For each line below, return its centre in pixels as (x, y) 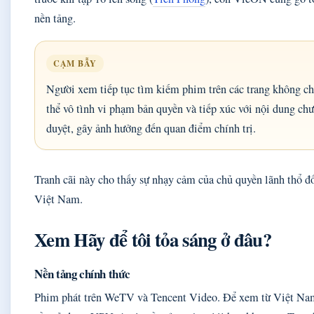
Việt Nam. (59, 199)
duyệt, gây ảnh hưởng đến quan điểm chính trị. (151, 129)
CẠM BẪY (75, 64)
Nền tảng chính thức (82, 274)
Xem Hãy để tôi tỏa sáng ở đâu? (153, 240)
